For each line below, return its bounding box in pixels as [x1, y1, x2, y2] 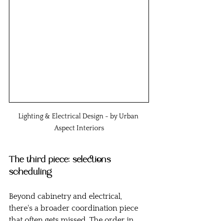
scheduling [9, 166, 52, 179]
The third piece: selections [9, 154, 113, 167]
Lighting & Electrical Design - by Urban [18, 112, 140, 121]
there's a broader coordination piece [9, 204, 140, 213]
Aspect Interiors [54, 124, 104, 133]
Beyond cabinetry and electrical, [9, 192, 124, 201]
